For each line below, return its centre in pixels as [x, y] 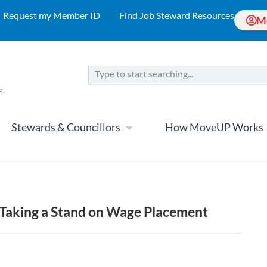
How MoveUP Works [214, 127]
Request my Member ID [52, 15]
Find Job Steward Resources [177, 15]
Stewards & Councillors [66, 127]
